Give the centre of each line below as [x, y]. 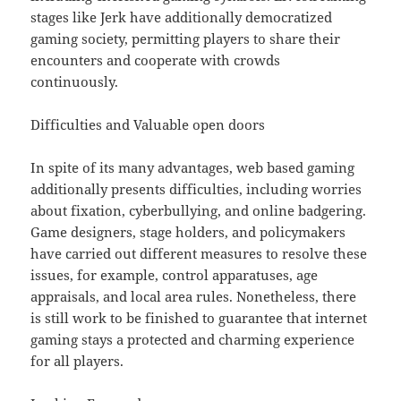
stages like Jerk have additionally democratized [182, 17]
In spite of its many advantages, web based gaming [193, 168]
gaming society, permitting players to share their [186, 39]
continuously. [75, 82]
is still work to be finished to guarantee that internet [199, 318]
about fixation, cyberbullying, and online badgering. [199, 211]
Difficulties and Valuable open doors [148, 125]
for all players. [77, 361]
